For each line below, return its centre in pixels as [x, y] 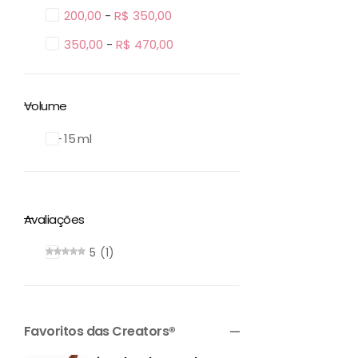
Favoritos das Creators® [100, 331]
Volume [46, 106]
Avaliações [54, 219]
